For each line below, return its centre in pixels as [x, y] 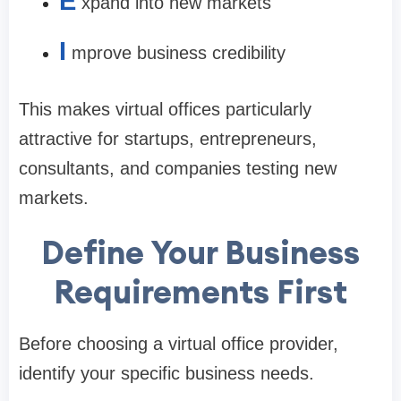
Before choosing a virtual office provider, [179, 343]
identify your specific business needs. [166, 373]
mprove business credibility [179, 52]
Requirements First [200, 291]
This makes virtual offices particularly [165, 109]
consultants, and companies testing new [178, 168]
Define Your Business [200, 252]
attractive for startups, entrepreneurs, [168, 138]
